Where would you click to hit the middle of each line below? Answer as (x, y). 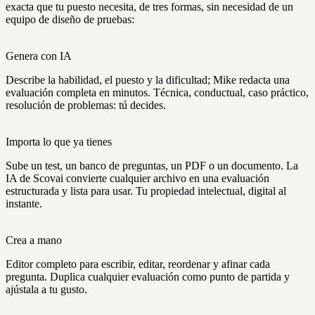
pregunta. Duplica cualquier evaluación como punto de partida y (148, 276)
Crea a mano (34, 240)
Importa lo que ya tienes (59, 141)
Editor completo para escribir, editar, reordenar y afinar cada (138, 264)
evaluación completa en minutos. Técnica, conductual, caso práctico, (157, 92)
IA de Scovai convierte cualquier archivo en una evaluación (137, 178)
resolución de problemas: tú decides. (86, 105)
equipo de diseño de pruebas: (70, 19)
